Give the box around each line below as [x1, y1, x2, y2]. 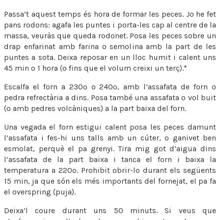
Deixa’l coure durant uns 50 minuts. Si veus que [4, 205, 216, 215]
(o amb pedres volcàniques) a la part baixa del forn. [4, 103, 186, 113]
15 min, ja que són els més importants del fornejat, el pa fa [4, 176, 216, 186]
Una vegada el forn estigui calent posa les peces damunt [4, 122, 216, 132]
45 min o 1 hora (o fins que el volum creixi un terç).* [4, 63, 187, 73]
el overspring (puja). [4, 187, 76, 196]
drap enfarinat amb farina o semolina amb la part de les [4, 41, 216, 51]
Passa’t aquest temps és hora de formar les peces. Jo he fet [4, 9, 216, 19]
